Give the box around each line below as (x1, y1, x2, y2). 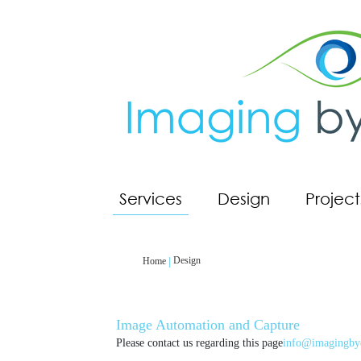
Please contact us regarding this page (116, 337, 284, 350)
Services (119, 189, 183, 208)
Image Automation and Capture (116, 317, 301, 334)
